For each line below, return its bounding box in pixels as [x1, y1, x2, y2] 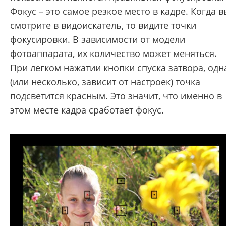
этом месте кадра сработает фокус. [10, 103, 164, 116]
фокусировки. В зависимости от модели [10, 33, 185, 45]
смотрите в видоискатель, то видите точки [10, 19, 196, 31]
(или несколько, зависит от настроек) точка [10, 75, 200, 88]
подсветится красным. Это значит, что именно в [10, 89, 222, 102]
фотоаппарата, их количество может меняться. [10, 47, 217, 60]
